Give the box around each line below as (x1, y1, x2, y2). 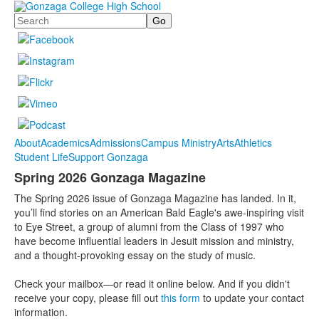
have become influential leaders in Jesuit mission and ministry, (14, 234, 294, 249)
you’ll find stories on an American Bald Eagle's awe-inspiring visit (14, 205, 304, 220)
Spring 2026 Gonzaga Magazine (14, 168, 206, 187)
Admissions (90, 135, 141, 150)
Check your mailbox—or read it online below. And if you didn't (14, 276, 290, 291)
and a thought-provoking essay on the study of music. (14, 248, 256, 263)
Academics (41, 135, 90, 150)
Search (14, 11, 46, 26)
